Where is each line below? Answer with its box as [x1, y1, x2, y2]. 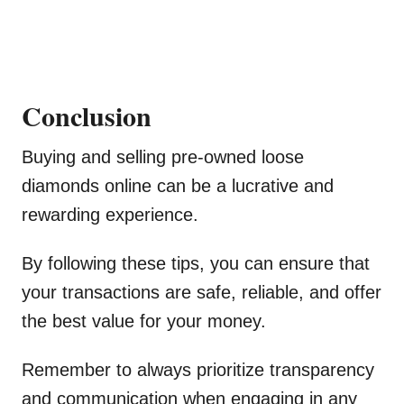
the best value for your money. [22, 311, 266, 332]
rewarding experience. [22, 205, 198, 225]
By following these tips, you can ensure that [22, 253, 370, 274]
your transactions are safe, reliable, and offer [22, 282, 381, 303]
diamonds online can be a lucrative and [22, 176, 334, 197]
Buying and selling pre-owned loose [22, 147, 304, 168]
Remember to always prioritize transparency [22, 360, 374, 381]
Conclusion [22, 96, 151, 136]
